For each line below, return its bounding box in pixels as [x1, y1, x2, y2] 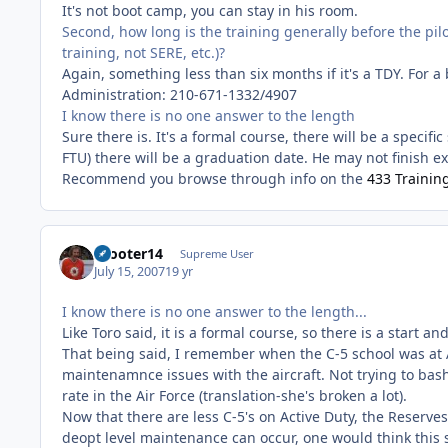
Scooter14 [94, 243, 164, 263]
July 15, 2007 [94, 263, 166, 280]
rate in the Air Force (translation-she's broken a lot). [62, 386, 407, 405]
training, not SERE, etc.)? [62, 43, 225, 63]
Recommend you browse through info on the [62, 169, 367, 189]
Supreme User [179, 245, 254, 261]
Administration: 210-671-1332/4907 [62, 85, 297, 105]
